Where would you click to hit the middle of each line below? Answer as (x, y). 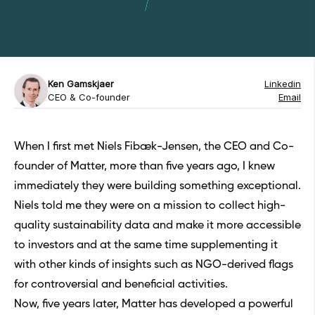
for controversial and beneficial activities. (121, 285)
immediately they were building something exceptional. (157, 187)
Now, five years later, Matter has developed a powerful (154, 305)
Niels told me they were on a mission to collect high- (150, 206)
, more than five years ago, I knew (189, 167)
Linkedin (283, 84)
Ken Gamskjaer (81, 84)
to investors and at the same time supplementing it (146, 246)
